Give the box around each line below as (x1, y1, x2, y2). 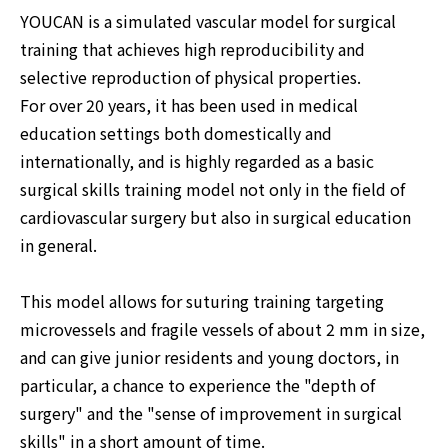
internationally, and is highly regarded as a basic (20, 149, 374, 173)
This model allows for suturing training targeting (20, 289, 384, 313)
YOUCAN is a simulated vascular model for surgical (20, 9, 396, 33)
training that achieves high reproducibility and (20, 37, 365, 61)
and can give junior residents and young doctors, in (20, 345, 399, 369)
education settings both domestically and (20, 121, 332, 145)
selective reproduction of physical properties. (20, 65, 361, 89)
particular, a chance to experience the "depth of (20, 373, 375, 397)
